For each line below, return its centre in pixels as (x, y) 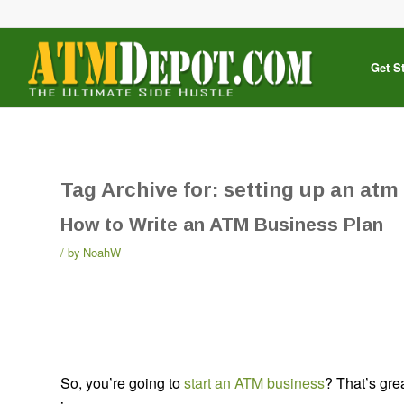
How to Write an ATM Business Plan (222, 224)
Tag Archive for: (142, 190)
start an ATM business (254, 382)
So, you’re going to (122, 382)
